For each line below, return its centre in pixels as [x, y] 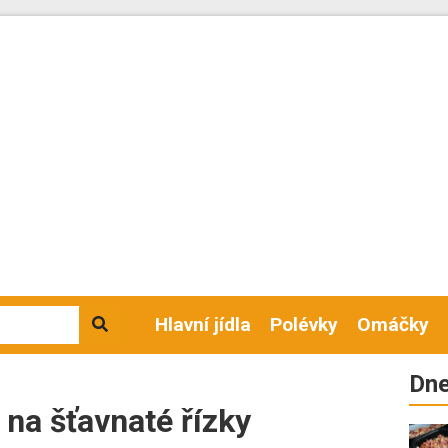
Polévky [304, 324]
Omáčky [393, 324]
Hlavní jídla [203, 324]
